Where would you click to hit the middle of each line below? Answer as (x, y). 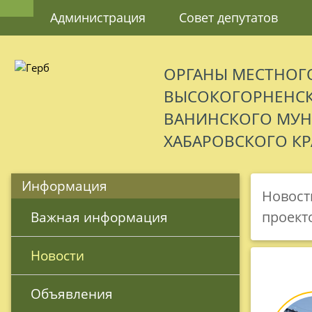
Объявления (72, 294)
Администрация (98, 17)
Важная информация (99, 217)
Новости (57, 256)
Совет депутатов (228, 17)
